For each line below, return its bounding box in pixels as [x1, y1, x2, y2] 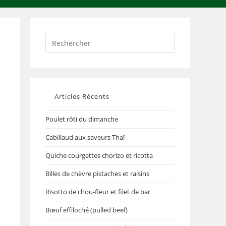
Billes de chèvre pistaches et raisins [45, 169, 149, 178]
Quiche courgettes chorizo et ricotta [45, 151, 153, 160]
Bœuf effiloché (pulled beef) [45, 205, 128, 214]
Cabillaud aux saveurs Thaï [45, 133, 125, 142]
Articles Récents [54, 92, 109, 101]
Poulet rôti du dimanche [45, 115, 118, 124]
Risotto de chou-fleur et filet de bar [45, 187, 150, 196]
